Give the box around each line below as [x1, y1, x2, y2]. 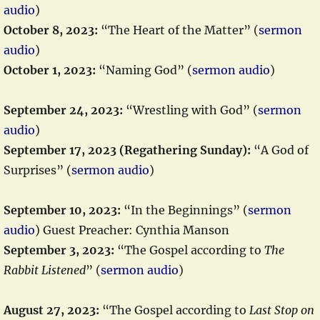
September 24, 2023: [4, 103, 123, 117]
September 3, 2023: [4, 243, 114, 257]
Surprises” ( [4, 163, 71, 177]
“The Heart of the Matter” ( [98, 23, 259, 37]
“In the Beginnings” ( [121, 203, 248, 217]
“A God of [251, 143, 309, 157]
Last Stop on [249, 303, 314, 317]
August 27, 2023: [4, 303, 99, 317]
